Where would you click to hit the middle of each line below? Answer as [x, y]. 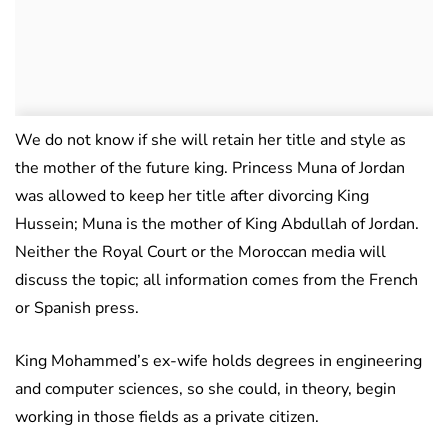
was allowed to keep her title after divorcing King [192, 196]
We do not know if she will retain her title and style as [210, 140]
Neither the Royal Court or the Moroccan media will [200, 252]
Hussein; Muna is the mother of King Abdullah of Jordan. [217, 224]
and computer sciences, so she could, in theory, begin [205, 389]
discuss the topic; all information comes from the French [216, 280]
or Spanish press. [77, 308]
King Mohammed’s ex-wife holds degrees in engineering [218, 361]
